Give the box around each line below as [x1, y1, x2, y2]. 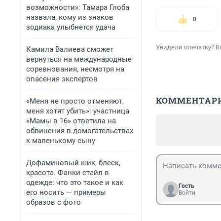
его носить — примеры [26, 188, 106, 197]
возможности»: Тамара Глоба [26, 3, 129, 12]
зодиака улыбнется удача [26, 23, 115, 32]
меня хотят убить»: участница [26, 107, 129, 115]
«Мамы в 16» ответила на [26, 116, 116, 125]
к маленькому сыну [26, 136, 95, 145]
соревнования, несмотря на [26, 65, 124, 74]
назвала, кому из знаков [26, 13, 113, 22]
